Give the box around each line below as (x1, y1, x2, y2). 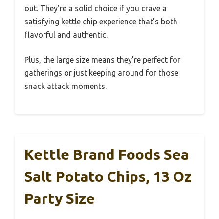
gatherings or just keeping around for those (24, 68, 178, 78)
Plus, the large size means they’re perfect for (24, 55, 180, 65)
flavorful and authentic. (24, 30, 108, 40)
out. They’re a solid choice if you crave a (24, 4, 167, 13)
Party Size (24, 190, 95, 207)
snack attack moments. (24, 82, 107, 91)
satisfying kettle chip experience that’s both (24, 17, 177, 26)
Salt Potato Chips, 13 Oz (24, 168, 192, 185)
